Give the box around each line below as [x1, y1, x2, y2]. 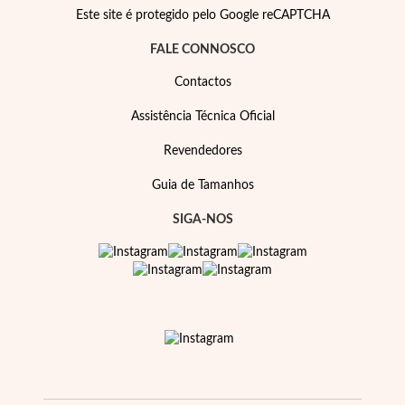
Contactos [174, 76, 231, 89]
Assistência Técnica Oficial [130, 110, 275, 123]
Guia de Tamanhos [151, 179, 254, 192]
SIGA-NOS [172, 213, 233, 226]
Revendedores [163, 145, 242, 157]
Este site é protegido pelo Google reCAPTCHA [75, 9, 330, 22]
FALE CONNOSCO [150, 43, 255, 56]
